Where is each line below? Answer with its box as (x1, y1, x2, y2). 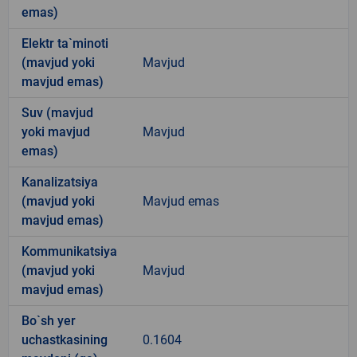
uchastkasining (22, 331, 108, 347)
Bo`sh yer (22, 312, 76, 328)
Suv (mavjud (22, 104, 93, 120)
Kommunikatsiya (22, 243, 117, 259)
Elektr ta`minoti (22, 35, 108, 51)
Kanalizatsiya (22, 174, 98, 190)
